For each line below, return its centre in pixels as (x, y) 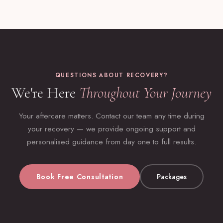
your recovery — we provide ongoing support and (111, 129)
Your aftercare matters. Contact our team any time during (111, 116)
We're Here (44, 93)
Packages (172, 177)
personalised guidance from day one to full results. (111, 142)
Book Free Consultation (80, 177)
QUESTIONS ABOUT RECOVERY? (111, 75)
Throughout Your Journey (145, 93)
